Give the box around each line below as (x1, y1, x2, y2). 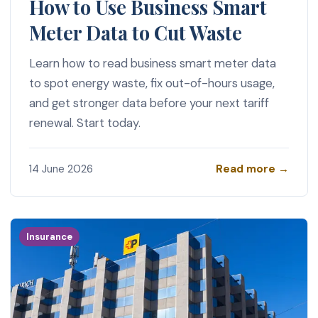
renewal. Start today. (28, 114, 141, 131)
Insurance (26, 231, 73, 243)
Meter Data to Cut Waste (28, 19, 242, 45)
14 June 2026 (28, 162, 93, 177)
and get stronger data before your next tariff (28, 94, 269, 111)
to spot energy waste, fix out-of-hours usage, (28, 75, 275, 91)
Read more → (216, 161, 290, 176)
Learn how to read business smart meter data (28, 55, 276, 71)
